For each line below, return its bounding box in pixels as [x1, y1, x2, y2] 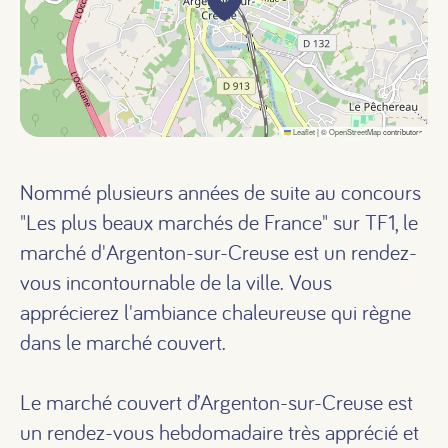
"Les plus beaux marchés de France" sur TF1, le [20, 208, 418, 236]
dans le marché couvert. [20, 328, 226, 356]
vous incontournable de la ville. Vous [20, 268, 332, 296]
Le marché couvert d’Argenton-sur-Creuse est [20, 388, 413, 416]
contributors [381, 126, 423, 137]
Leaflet [291, 126, 315, 137]
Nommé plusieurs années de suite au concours [20, 178, 421, 206]
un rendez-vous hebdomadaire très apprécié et [20, 418, 419, 446]
